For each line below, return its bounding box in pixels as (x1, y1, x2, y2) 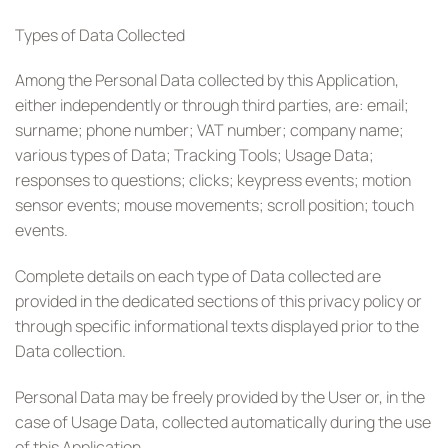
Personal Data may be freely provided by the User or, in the (15, 385, 425, 408)
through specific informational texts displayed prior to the (15, 315, 419, 338)
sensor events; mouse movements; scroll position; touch (15, 194, 414, 217)
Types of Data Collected (15, 23, 185, 46)
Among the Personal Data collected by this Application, (15, 69, 399, 92)
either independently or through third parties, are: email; (15, 94, 409, 117)
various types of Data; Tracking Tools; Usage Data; (15, 144, 374, 167)
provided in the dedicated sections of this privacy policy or (15, 290, 422, 313)
